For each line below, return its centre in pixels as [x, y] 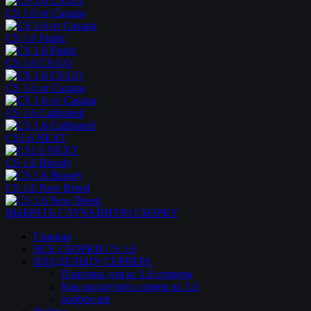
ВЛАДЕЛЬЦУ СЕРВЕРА [93, 261]
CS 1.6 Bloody [39, 163]
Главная [52, 236]
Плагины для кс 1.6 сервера [127, 274]
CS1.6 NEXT [36, 138]
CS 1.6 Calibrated [45, 113]
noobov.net [85, 299]
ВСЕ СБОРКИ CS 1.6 [85, 249]
